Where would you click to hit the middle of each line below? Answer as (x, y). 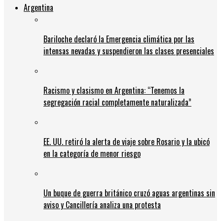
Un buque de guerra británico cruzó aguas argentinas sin (129, 193)
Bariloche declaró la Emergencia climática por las (119, 39)
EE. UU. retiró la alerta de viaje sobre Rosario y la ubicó (127, 141)
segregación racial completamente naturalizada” (117, 102)
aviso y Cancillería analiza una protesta (102, 204)
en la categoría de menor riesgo (92, 153)
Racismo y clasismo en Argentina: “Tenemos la (114, 90)
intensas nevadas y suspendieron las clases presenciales (129, 51)
